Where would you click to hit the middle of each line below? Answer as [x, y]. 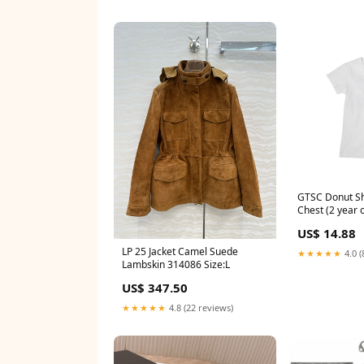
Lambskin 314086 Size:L [176, 264]
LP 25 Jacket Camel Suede [180, 251]
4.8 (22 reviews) [200, 307]
